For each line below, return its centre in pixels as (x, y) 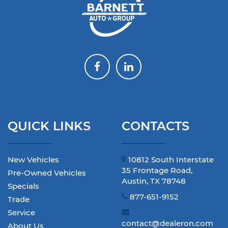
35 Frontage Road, (157, 170)
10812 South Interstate (170, 160)
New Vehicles (33, 160)
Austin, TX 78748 (154, 181)
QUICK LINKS (49, 126)
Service (21, 213)
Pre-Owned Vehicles (47, 173)
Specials (23, 186)
